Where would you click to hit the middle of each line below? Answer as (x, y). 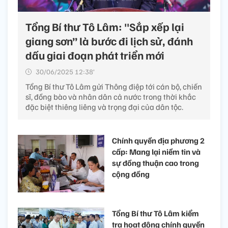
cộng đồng (131, 174)
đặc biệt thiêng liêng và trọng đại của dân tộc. (104, 107)
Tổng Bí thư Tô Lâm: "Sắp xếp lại (105, 26)
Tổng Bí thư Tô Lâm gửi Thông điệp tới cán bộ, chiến (114, 86)
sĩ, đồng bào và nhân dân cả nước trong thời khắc (111, 96)
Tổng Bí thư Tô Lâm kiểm (155, 213)
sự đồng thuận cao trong (155, 163)
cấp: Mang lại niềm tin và (156, 151)
